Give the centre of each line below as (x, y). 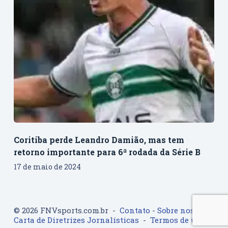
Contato (135, 210)
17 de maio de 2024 (47, 166)
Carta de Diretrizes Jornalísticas (76, 220)
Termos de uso (177, 220)
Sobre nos (176, 210)
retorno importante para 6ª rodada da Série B (107, 152)
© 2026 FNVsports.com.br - (66, 210)
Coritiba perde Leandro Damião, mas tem (99, 139)
